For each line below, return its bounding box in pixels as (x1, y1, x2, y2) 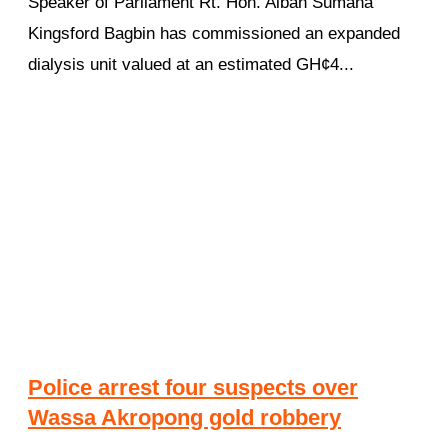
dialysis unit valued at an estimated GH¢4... (28, 55, 354, 75)
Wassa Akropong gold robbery (28, 404, 341, 430)
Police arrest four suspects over (28, 374, 358, 400)
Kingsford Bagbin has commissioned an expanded (28, 24, 400, 44)
